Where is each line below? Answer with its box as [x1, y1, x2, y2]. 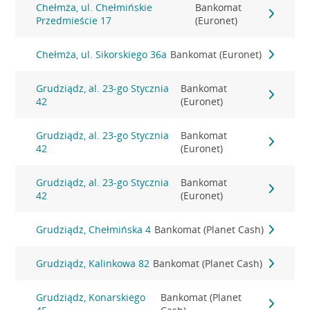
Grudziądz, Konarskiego [36, 291, 146, 304]
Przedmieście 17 [36, 14, 112, 27]
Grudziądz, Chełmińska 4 [36, 223, 152, 236]
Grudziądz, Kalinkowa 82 [36, 257, 150, 270]
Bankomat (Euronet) [170, 48, 262, 61]
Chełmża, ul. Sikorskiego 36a [36, 48, 167, 61]
